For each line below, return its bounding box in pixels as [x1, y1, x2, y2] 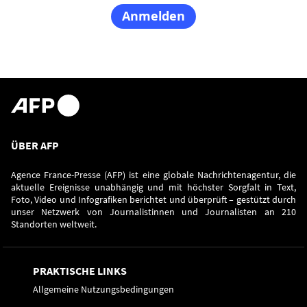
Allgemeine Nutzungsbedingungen [33, 283, 174, 295]
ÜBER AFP [11, 138, 59, 152]
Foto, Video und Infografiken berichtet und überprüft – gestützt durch [11, 193, 296, 206]
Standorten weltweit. [11, 218, 99, 230]
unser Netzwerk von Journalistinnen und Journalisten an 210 [11, 206, 296, 218]
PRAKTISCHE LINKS [33, 264, 127, 278]
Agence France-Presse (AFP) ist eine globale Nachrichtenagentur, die [11, 169, 296, 181]
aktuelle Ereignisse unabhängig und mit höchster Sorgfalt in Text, [11, 181, 296, 193]
